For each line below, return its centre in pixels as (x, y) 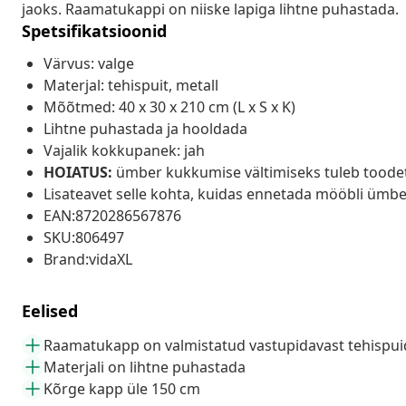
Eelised (50, 310)
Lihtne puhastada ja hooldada (145, 128)
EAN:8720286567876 (112, 215)
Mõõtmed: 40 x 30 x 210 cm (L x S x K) (169, 106)
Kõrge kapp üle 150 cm (122, 388)
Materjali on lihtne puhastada (145, 367)
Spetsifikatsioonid (94, 30)
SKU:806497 (84, 237)
